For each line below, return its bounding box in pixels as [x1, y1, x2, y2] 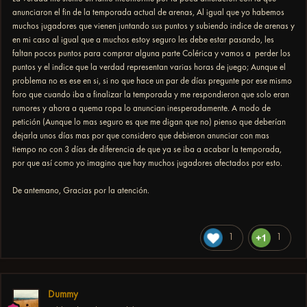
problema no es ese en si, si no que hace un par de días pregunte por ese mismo [12, 75, 292, 86]
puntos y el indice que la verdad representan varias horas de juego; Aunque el [12, 62, 286, 73]
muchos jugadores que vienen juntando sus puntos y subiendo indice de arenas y [12, 21, 295, 32]
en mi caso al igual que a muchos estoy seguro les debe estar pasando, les [12, 34, 274, 45]
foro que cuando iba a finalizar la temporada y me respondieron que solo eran [12, 89, 289, 100]
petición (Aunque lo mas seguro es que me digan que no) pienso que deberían [12, 116, 286, 127]
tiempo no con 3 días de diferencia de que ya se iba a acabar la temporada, [12, 144, 282, 155]
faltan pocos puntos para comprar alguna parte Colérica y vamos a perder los [12, 48, 291, 59]
